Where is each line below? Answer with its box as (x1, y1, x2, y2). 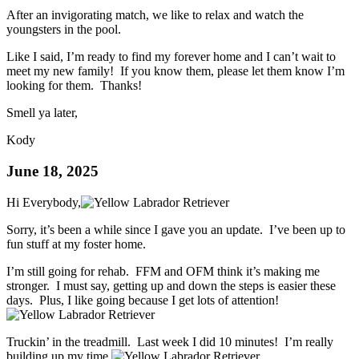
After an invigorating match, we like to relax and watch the (6, 8, 304, 22)
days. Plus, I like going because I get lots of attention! (6, 292, 279, 307)
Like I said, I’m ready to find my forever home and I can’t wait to (6, 50, 336, 64)
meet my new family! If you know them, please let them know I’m (6, 64, 345, 79)
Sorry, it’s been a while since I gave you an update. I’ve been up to (6, 222, 345, 236)
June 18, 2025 (6, 163, 99, 179)
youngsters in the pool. (6, 22, 121, 37)
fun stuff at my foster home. (6, 236, 146, 251)
